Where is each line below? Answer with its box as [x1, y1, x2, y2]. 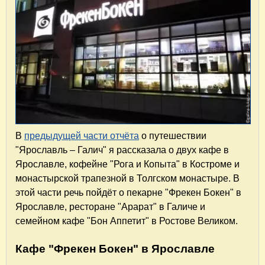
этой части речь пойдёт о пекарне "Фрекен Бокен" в [15, 187, 241, 198]
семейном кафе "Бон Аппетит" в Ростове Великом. [15, 215, 238, 226]
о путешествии [139, 130, 206, 141]
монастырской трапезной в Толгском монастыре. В [15, 173, 240, 183]
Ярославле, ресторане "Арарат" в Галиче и [15, 201, 205, 212]
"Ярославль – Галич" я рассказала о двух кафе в [15, 144, 229, 155]
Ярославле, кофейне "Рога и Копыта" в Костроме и [15, 159, 240, 169]
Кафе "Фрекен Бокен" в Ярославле [15, 242, 215, 255]
